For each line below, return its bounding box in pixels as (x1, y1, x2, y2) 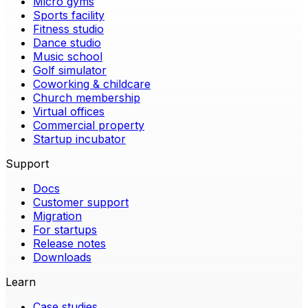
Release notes (33, 236, 106, 251)
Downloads (33, 250, 91, 265)
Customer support (33, 195, 129, 210)
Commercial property (33, 118, 144, 133)
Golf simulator (33, 63, 107, 78)
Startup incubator (33, 132, 126, 146)
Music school (33, 49, 102, 64)
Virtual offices (33, 104, 104, 119)
